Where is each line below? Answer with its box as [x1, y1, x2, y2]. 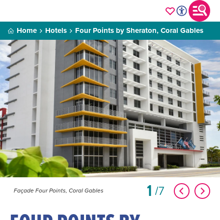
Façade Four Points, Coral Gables [14, 187, 104, 194]
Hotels [45, 25, 67, 36]
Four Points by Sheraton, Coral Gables [75, 25, 203, 36]
